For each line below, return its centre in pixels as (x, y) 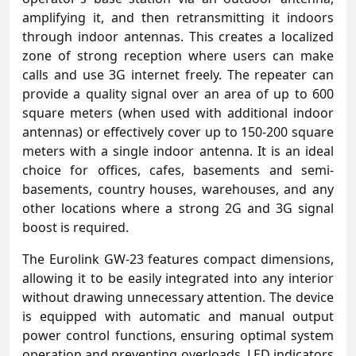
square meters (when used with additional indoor (178, 112)
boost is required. (75, 227)
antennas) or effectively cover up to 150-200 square (178, 132)
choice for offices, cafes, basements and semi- (178, 170)
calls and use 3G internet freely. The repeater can (178, 74)
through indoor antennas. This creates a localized (178, 36)
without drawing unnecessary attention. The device (178, 297)
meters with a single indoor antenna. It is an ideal (178, 151)
